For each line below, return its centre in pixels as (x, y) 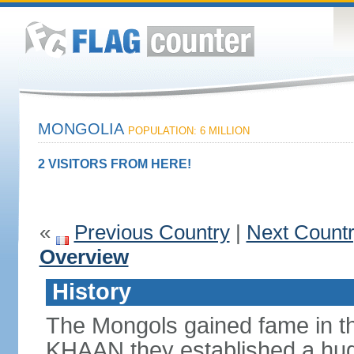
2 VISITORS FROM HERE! (114, 164)
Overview (84, 257)
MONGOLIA (83, 129)
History (91, 292)
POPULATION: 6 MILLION (188, 131)
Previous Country (152, 232)
